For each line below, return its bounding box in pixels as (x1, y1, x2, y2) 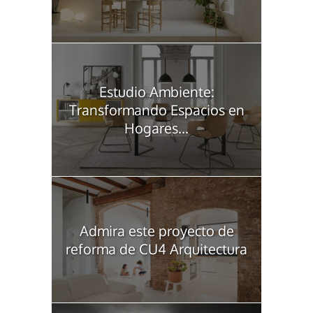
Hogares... (124, 118, 189, 137)
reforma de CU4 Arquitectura (66, 239, 247, 258)
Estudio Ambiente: (99, 82, 214, 101)
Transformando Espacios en (68, 100, 245, 119)
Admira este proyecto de (79, 221, 234, 240)
